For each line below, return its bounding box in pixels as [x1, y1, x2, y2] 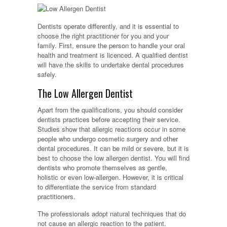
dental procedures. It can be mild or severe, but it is [37, 143, 189, 154]
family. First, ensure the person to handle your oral [37, 41, 185, 51]
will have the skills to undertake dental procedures [37, 60, 184, 70]
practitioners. [37, 192, 75, 202]
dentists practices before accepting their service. [37, 115, 180, 125]
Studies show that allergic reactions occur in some [37, 124, 185, 134]
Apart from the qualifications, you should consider [37, 105, 183, 115]
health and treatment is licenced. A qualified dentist [37, 50, 188, 60]
